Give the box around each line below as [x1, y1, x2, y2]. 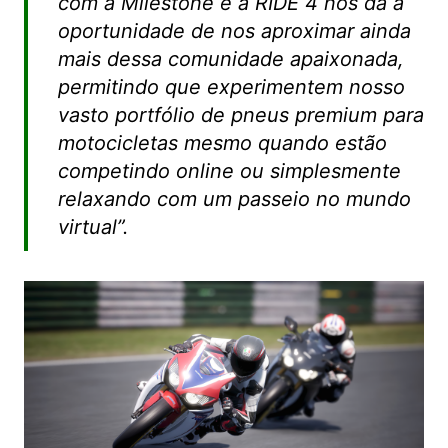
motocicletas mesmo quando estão [57, 130, 387, 155]
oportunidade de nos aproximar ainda [57, 18, 411, 43]
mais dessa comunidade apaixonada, [57, 46, 404, 71]
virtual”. [57, 214, 129, 239]
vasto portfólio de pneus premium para [57, 102, 424, 127]
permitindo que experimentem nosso [57, 74, 405, 99]
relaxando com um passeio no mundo [57, 186, 411, 211]
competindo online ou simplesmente [57, 158, 401, 183]
